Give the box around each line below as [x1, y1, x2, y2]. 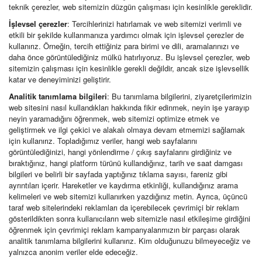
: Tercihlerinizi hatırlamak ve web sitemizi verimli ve [67, 18, 242, 29]
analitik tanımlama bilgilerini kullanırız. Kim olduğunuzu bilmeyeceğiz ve [9, 235, 250, 246]
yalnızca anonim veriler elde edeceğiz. [9, 246, 138, 257]
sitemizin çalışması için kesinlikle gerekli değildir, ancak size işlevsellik [9, 63, 249, 74]
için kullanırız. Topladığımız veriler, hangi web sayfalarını [9, 135, 197, 146]
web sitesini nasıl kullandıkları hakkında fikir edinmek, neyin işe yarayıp [9, 102, 249, 113]
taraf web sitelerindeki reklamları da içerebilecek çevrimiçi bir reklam [9, 202, 239, 213]
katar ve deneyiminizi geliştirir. [9, 74, 111, 85]
